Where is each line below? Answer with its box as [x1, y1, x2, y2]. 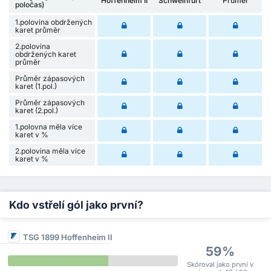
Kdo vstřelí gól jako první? [9, 198, 143, 211]
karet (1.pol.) [15, 81, 57, 91]
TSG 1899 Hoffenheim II [23, 232, 113, 242]
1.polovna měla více [15, 122, 82, 131]
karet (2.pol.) [15, 105, 58, 115]
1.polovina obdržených [15, 17, 92, 27]
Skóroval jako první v [187, 260, 254, 269]
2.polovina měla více [15, 146, 85, 155]
